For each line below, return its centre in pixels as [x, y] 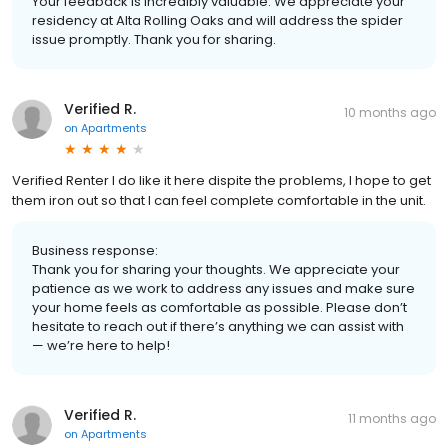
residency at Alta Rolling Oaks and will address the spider [217, 20]
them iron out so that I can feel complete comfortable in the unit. [219, 200]
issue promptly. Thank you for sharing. [154, 39]
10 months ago [390, 112]
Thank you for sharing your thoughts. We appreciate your [216, 269]
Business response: [95, 250]
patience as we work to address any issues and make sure [223, 288]
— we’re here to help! [101, 345]
